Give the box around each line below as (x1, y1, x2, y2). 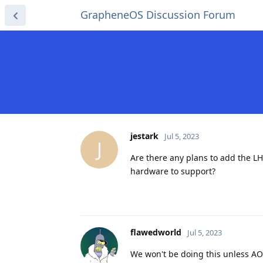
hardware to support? (130, 165, 215, 177)
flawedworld (130, 226, 181, 238)
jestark (130, 130, 159, 141)
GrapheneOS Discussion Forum (80, 8, 235, 22)
